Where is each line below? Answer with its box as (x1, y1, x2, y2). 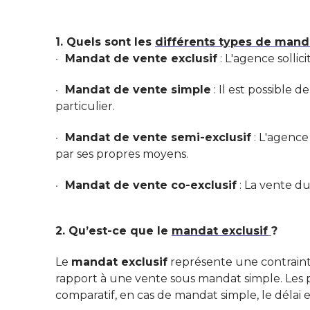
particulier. (55, 99, 115, 113)
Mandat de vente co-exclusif (65, 178, 237, 192)
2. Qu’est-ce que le (55, 224, 172, 237)
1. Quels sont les (55, 35, 155, 48)
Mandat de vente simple (65, 82, 212, 96)
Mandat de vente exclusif (65, 51, 218, 65)
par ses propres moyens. (55, 147, 188, 161)
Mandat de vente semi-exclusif (65, 130, 252, 144)
